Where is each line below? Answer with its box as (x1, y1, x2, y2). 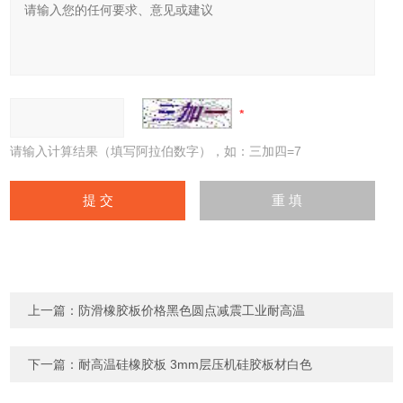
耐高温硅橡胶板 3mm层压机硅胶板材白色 (78, 356, 313, 372)
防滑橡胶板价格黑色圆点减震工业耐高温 (78, 302, 306, 318)
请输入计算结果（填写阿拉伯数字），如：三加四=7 (10, 143, 302, 158)
